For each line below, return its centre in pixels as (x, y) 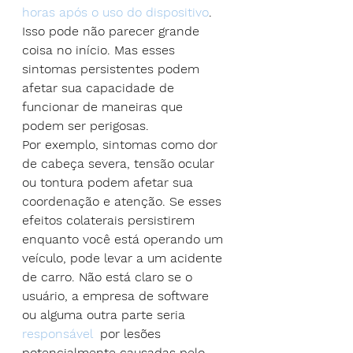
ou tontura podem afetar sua (110, 182)
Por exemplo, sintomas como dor (122, 144)
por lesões (128, 333)
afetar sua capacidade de (100, 87)
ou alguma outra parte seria (106, 314)
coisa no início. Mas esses (100, 50)
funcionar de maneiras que (104, 106)
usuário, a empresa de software (117, 295)
